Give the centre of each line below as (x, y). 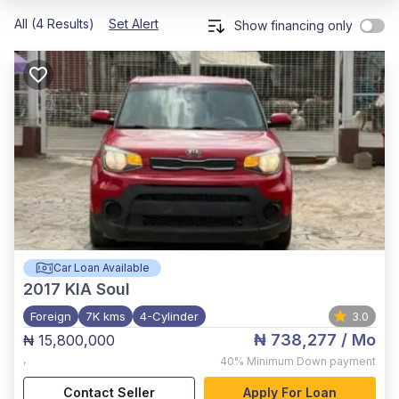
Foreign (51, 316)
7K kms (106, 316)
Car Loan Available (101, 268)
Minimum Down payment (311, 361)
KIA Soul (98, 289)
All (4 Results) (54, 24)
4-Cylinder (169, 316)
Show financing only (293, 25)
